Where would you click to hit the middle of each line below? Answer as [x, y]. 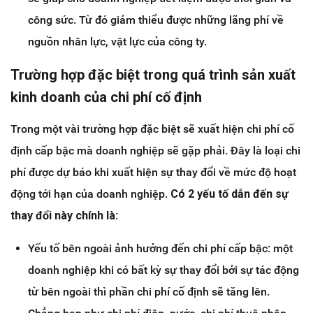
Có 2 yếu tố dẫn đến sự [228, 194]
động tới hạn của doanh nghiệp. [89, 194]
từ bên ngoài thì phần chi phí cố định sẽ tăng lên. [149, 291]
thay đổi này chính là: [64, 215]
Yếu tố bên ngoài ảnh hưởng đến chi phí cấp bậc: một [160, 248]
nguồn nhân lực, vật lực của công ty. [117, 41]
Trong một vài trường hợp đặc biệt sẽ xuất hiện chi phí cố [152, 129]
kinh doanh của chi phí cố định [106, 97]
